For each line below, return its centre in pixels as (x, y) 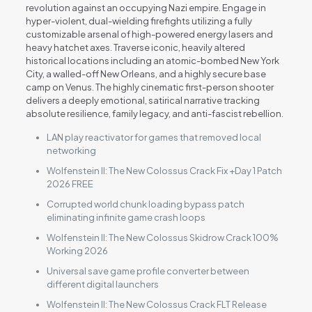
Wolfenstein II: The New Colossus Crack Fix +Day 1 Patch (164, 171)
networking (71, 150)
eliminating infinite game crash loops (126, 217)
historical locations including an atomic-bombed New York (152, 61)
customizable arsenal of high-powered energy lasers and (149, 34)
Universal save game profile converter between (148, 271)
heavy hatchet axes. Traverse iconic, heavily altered (135, 47)
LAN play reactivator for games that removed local (154, 137)
